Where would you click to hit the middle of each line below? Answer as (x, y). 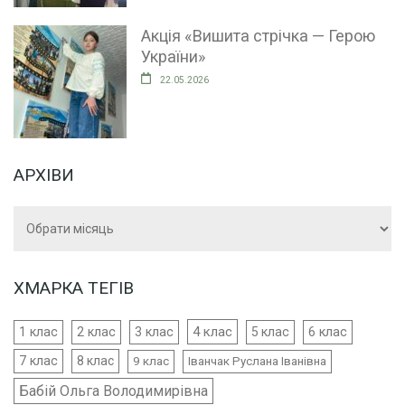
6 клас (328, 332)
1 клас (38, 331)
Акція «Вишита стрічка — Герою (258, 35)
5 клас (270, 331)
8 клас (95, 360)
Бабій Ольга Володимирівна (113, 391)
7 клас (38, 360)
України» (173, 56)
